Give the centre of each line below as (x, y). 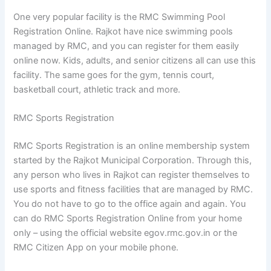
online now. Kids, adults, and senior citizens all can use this (135, 60)
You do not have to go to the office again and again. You (130, 204)
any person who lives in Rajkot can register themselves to (132, 175)
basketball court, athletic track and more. (97, 89)
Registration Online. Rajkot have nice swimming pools (123, 31)
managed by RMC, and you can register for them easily (126, 46)
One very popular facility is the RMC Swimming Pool (119, 17)
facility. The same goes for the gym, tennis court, (114, 75)
